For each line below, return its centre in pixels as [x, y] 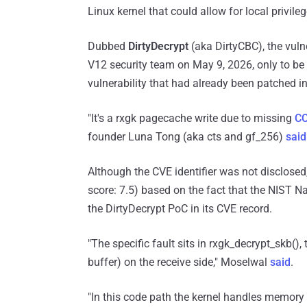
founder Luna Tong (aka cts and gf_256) [187, 137]
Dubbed [108, 47]
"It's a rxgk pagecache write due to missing [191, 119]
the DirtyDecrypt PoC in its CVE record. [180, 209]
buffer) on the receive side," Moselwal [179, 262]
